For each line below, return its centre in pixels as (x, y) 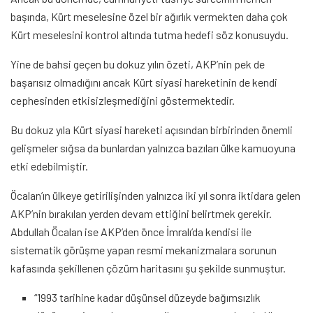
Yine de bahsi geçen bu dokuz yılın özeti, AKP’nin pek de (138, 64)
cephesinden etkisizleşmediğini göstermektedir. (123, 101)
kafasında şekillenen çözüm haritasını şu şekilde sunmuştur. (148, 268)
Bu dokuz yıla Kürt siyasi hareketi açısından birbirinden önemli (152, 130)
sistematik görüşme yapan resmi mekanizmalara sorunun (144, 250)
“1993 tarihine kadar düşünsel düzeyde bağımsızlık (148, 298)
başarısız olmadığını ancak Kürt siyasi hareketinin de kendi (144, 82)
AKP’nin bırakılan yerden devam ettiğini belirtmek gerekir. (141, 214)
